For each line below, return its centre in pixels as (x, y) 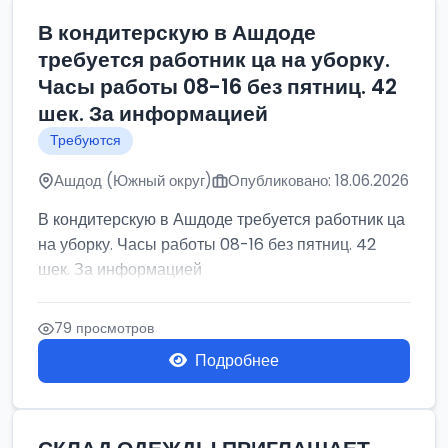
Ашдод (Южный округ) (133, 180)
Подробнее (237, 360)
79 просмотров (104, 328)
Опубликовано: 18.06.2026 (318, 180)
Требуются (85, 140)
